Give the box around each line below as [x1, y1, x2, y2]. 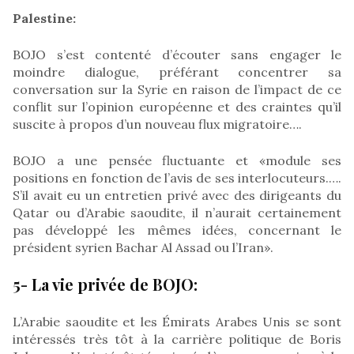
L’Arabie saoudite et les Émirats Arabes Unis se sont [13, 313, 341, 330]
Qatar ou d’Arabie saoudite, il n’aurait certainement [13, 204, 341, 220]
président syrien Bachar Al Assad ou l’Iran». [13, 239, 273, 255]
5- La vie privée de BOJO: [13, 273, 198, 295]
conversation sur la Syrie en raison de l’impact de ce [13, 81, 341, 97]
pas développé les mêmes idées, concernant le [13, 221, 341, 238]
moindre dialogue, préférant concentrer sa [13, 63, 341, 80]
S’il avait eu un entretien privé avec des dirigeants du [13, 186, 341, 203]
